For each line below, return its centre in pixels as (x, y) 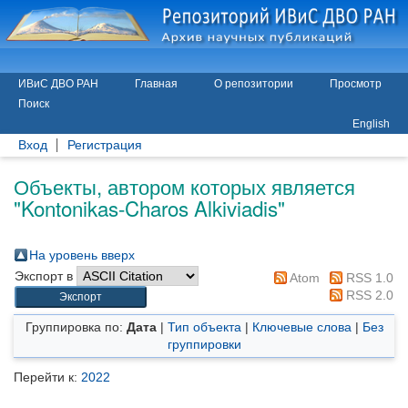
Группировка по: (76, 327)
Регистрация (105, 145)
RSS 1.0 (368, 278)
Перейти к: (47, 377)
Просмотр (356, 84)
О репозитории (254, 84)
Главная (156, 84)
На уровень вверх (82, 255)
